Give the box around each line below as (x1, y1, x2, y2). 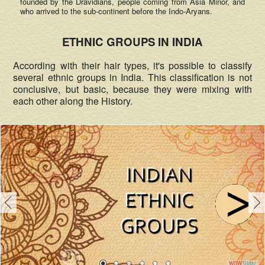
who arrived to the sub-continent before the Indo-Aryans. (20, 5, 212, 17)
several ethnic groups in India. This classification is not (13, 70, 252, 84)
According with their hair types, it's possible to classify (13, 58, 252, 72)
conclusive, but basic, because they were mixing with (13, 82, 252, 96)
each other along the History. (13, 93, 133, 108)
